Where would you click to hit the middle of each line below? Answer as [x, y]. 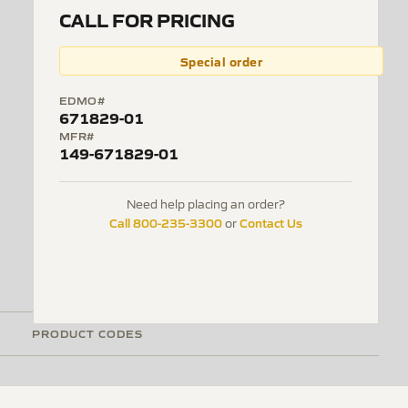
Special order [221, 61]
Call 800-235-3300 [166, 222]
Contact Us [271, 222]
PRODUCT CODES [87, 333]
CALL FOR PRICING [147, 19]
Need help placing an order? [206, 204]
